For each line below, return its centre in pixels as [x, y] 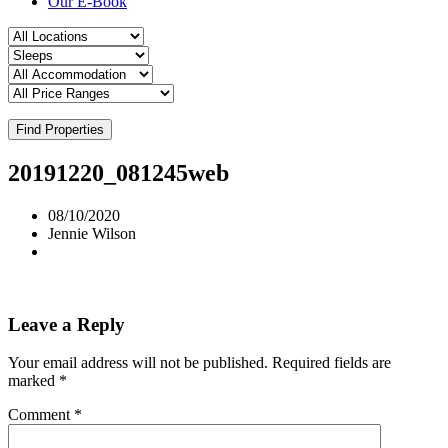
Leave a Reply [66, 324]
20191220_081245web [118, 172]
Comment [41, 415]
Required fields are [331, 363]
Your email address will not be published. [138, 363]
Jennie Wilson [92, 233]
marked [33, 381]
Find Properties [60, 130]
